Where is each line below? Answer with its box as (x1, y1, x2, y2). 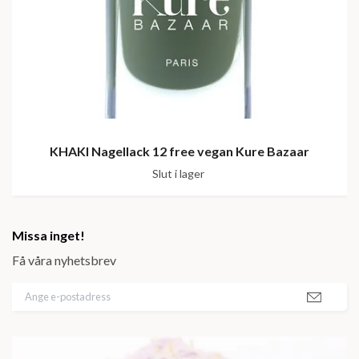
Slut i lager (151, 167, 204, 181)
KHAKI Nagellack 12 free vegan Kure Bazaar (50, 143, 309, 159)
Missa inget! (12, 228, 85, 244)
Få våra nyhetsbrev (12, 252, 116, 268)
